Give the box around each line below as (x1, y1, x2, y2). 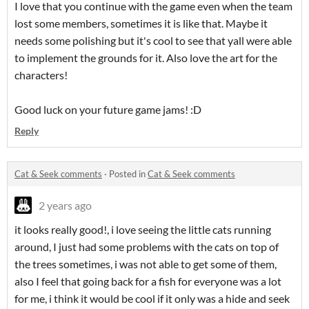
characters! (14, 68, 68, 82)
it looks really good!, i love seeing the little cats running (14, 223, 271, 237)
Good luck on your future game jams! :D (14, 103, 201, 117)
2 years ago (39, 199, 92, 212)
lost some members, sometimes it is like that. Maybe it (14, 17, 268, 30)
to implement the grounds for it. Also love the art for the (14, 51, 277, 65)
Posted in (109, 168, 148, 180)
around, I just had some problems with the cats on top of (14, 240, 279, 254)
